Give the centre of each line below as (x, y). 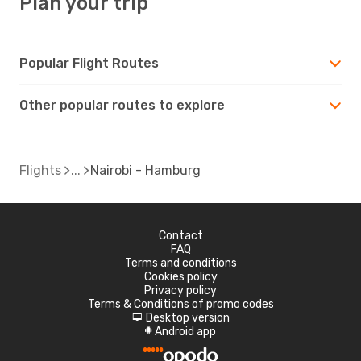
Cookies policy (180, 276)
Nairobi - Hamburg (145, 170)
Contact (180, 235)
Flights (40, 170)
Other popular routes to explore (122, 105)
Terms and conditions (180, 263)
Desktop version (187, 317)
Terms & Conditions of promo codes (180, 304)
